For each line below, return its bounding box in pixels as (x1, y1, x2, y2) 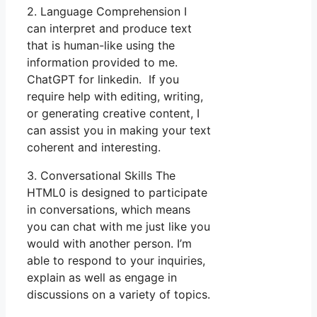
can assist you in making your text (27, 122, 211, 137)
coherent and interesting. (27, 139, 161, 154)
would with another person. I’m (27, 236, 192, 250)
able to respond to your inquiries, (27, 253, 205, 267)
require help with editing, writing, (27, 88, 203, 103)
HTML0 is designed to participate (27, 185, 207, 200)
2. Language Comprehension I (27, 4, 187, 18)
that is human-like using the (27, 38, 175, 52)
